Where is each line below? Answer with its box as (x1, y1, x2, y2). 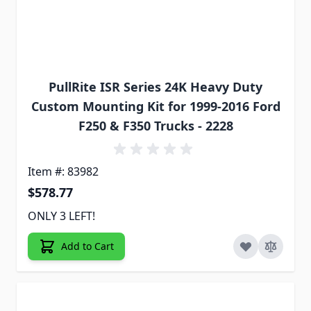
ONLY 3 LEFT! (28, 208, 95, 224)
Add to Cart (61, 239, 114, 253)
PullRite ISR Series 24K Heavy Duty (49, 78, 262, 95)
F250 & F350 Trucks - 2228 (78, 117, 233, 134)
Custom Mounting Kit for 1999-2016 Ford (31, 97, 280, 115)
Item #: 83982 (28, 163, 99, 179)
